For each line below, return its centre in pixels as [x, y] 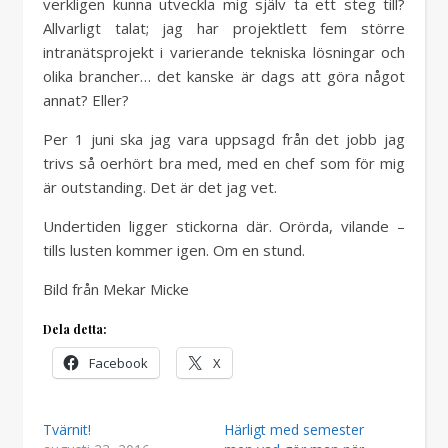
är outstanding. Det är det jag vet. [160, 187]
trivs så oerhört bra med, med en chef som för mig [224, 163]
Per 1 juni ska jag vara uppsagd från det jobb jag [224, 139]
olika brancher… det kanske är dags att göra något [224, 76]
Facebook [118, 363]
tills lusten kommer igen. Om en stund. [174, 250]
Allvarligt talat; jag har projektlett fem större [224, 28]
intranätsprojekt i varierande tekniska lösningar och [224, 52]
